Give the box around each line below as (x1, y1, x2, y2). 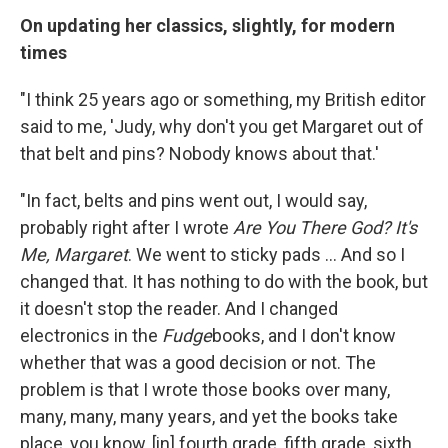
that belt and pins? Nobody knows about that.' (20, 142, 379, 164)
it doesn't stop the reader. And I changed (20, 297, 338, 319)
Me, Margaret (20, 243, 128, 265)
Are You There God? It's (233, 216, 417, 238)
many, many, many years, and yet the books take (20, 405, 398, 427)
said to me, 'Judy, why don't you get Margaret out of (20, 115, 424, 137)
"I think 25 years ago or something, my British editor (20, 88, 426, 110)
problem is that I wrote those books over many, (20, 378, 390, 400)
